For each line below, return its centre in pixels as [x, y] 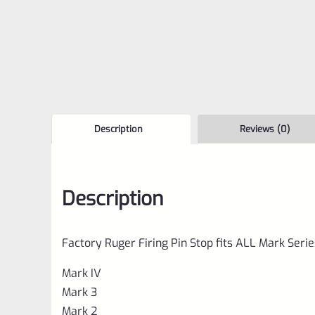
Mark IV [82, 273]
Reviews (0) [265, 129]
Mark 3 [79, 292]
